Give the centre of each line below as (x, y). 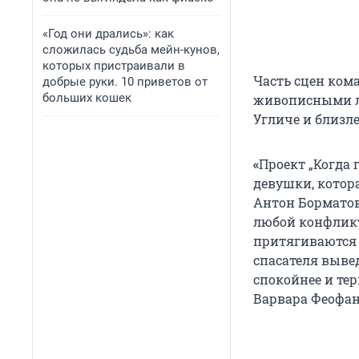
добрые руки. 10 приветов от (125, 82)
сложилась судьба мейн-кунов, (131, 50)
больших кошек (87, 98)
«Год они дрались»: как (108, 34)
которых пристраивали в (114, 66)
